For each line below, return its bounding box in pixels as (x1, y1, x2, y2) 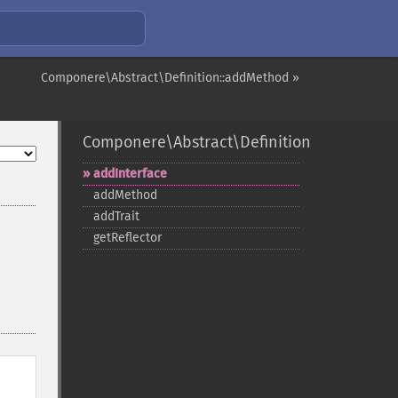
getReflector (92, 230, 162, 245)
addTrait (92, 209, 139, 224)
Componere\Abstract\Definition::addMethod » (41, 70, 299, 85)
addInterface (92, 166, 167, 181)
